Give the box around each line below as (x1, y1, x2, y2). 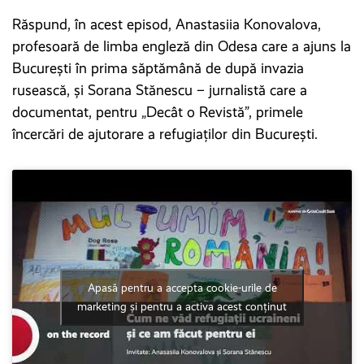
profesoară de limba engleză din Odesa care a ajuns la (12, 37, 351, 55)
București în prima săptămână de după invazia (12, 58, 304, 77)
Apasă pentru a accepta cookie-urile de (87, 280, 277, 295)
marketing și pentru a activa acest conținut (77, 299, 287, 314)
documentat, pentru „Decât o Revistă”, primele (12, 102, 303, 121)
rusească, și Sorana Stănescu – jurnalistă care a (12, 80, 307, 99)
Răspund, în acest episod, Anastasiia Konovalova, (12, 15, 321, 33)
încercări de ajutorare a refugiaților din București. (12, 124, 318, 143)
